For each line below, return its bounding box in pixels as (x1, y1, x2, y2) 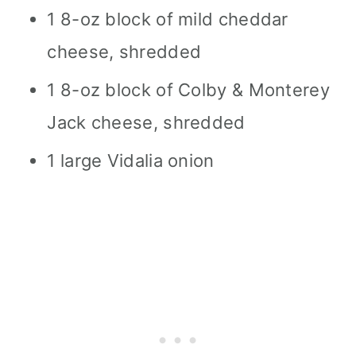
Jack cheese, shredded (47, 111, 246, 133)
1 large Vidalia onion (47, 149, 215, 171)
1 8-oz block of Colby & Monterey (47, 79, 330, 100)
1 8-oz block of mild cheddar (47, 8, 288, 29)
